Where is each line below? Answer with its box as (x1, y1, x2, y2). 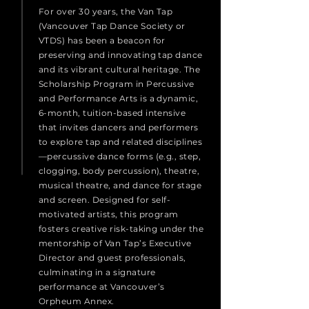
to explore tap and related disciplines (39, 136, 203, 147)
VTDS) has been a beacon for (39, 34, 166, 46)
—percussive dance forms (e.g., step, (39, 150, 201, 161)
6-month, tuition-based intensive (39, 107, 186, 118)
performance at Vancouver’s (39, 281, 165, 292)
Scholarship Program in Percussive (39, 78, 195, 89)
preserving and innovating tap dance (39, 49, 203, 60)
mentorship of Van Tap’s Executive (39, 237, 192, 248)
